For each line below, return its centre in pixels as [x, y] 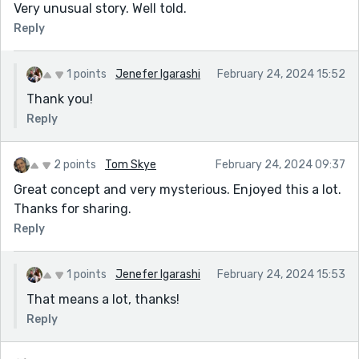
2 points [75, 164]
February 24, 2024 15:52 [281, 74]
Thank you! [60, 99]
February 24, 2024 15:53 [281, 274]
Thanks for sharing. [73, 208]
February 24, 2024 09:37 [280, 164]
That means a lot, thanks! [103, 299]
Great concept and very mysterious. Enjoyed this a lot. [177, 189]
